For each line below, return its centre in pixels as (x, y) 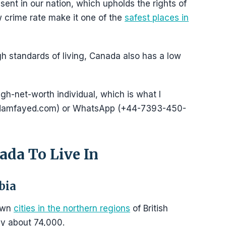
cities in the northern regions (72, 208)
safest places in (157, 18)
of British (149, 208)
